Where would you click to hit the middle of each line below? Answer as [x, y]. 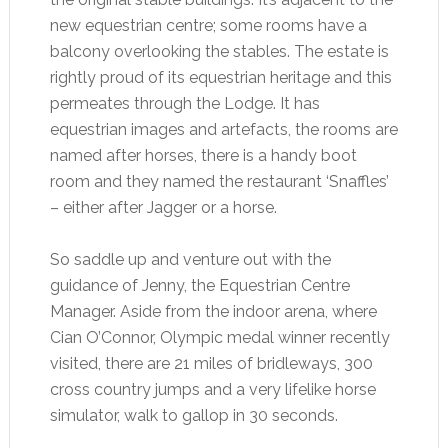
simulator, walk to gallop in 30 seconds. [193, 415]
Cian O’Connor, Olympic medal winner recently [219, 337]
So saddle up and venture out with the [190, 259]
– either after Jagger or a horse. [163, 207]
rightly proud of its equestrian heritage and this [220, 77]
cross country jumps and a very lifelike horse [212, 389]
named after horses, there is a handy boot [203, 155]
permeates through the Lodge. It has [184, 103]
